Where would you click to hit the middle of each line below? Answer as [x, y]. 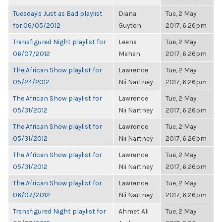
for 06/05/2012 [37, 25]
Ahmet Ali [134, 211]
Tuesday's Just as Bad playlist [58, 13]
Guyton [130, 25]
